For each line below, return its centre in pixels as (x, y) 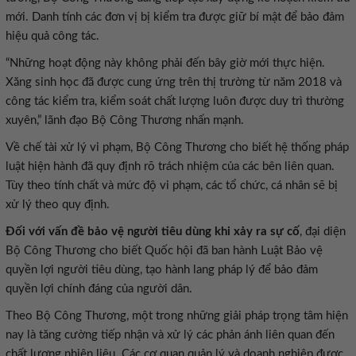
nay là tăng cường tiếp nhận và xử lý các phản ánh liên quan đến (170, 335)
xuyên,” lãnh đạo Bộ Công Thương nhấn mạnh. (125, 120)
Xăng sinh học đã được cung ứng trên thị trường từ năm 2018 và (174, 82)
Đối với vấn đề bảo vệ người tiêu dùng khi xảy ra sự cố (153, 232)
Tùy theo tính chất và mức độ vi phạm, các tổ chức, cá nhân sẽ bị (172, 186)
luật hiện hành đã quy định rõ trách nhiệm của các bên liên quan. (170, 166)
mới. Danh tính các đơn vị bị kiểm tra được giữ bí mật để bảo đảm (175, 17)
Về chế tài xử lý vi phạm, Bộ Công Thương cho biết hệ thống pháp (177, 147)
